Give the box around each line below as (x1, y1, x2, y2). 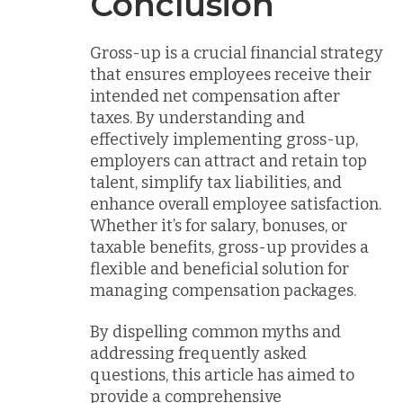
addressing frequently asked (90, 344, 307, 363)
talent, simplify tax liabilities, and (90, 172, 342, 193)
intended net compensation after (90, 85, 340, 106)
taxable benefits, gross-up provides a (90, 237, 369, 257)
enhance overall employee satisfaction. (90, 193, 381, 214)
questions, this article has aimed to (90, 365, 354, 385)
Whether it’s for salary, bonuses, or (90, 215, 347, 236)
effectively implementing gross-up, (90, 129, 358, 149)
